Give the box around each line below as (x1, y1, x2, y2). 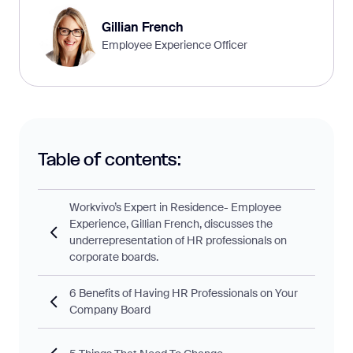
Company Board (69, 303, 150, 318)
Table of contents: (38, 149, 181, 171)
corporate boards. (69, 250, 158, 265)
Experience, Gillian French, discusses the (69, 217, 273, 232)
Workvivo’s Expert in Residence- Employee (69, 200, 281, 215)
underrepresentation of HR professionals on (69, 233, 287, 248)
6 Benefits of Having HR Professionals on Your (69, 286, 298, 301)
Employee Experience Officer (102, 37, 247, 52)
